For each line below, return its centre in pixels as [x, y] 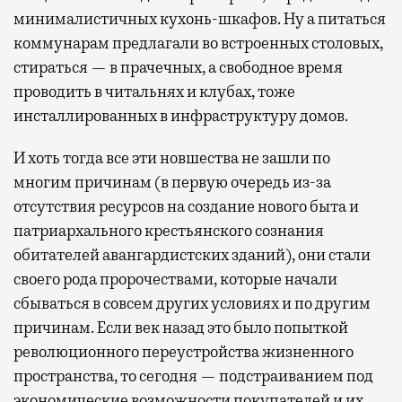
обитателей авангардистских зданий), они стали [192, 254]
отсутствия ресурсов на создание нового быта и [186, 206]
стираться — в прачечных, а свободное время [178, 67]
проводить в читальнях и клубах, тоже [154, 91]
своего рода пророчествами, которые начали [175, 279]
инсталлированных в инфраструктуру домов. [181, 115]
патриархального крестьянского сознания [169, 230]
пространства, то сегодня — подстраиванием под [193, 376]
